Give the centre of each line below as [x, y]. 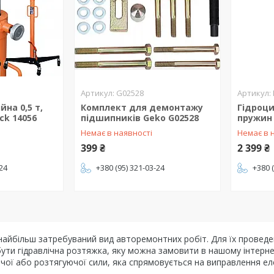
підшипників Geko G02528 [139, 118]
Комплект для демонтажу [142, 107]
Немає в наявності [116, 133]
